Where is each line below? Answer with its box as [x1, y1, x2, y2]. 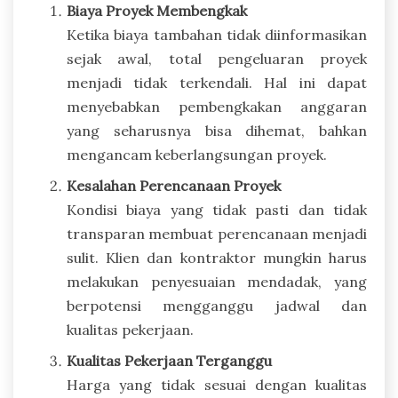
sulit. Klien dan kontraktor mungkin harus [67, 248, 367, 267]
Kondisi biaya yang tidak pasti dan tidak [67, 200, 367, 219]
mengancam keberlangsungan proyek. [67, 145, 327, 163]
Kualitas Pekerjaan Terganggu [67, 351, 272, 370]
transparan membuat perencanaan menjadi [67, 224, 367, 243]
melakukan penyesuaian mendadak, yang [67, 272, 367, 291]
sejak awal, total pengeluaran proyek [67, 49, 367, 68]
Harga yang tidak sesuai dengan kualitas [67, 375, 367, 394]
